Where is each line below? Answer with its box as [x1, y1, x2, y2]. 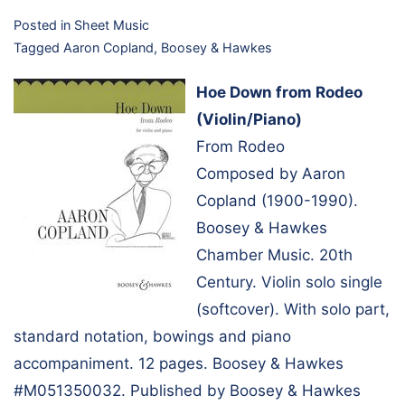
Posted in [14, 17, 74, 33]
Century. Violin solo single [196, 272, 382, 291]
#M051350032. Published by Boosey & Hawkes [14, 381, 361, 400]
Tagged [14, 40, 63, 56]
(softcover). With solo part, [196, 299, 390, 318]
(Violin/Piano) [196, 109, 302, 128]
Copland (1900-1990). [196, 191, 358, 210]
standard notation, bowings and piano [14, 326, 291, 345]
